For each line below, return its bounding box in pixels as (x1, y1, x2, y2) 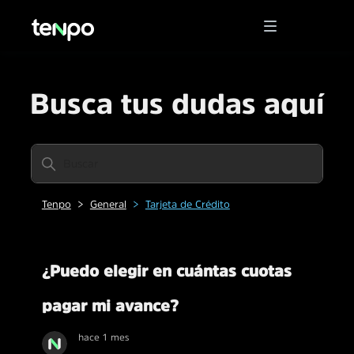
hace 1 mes (77, 332, 130, 342)
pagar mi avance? (41, 298, 179, 314)
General (89, 199, 126, 210)
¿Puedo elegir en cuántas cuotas (41, 263, 292, 280)
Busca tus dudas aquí (29, 89, 325, 119)
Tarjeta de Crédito (145, 199, 230, 210)
